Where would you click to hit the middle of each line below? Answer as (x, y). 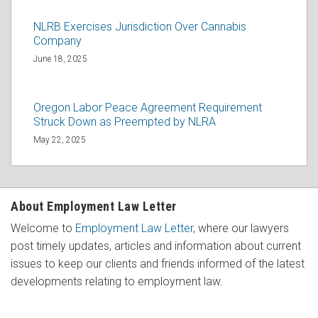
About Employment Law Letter (94, 206)
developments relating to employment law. (117, 281)
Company (57, 40)
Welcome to (43, 228)
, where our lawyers (241, 228)
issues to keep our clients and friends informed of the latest (158, 263)
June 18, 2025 (60, 59)
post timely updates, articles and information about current (156, 246)
